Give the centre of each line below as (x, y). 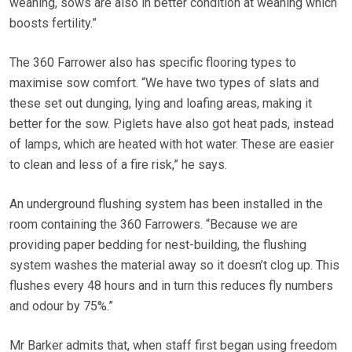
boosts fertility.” (53, 24)
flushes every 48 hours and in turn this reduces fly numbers (171, 286)
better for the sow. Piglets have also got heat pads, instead (172, 124)
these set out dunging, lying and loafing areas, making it (161, 104)
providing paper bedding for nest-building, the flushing (158, 245)
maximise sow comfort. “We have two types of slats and (164, 83)
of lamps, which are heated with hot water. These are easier (172, 145)
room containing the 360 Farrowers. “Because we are (154, 225)
